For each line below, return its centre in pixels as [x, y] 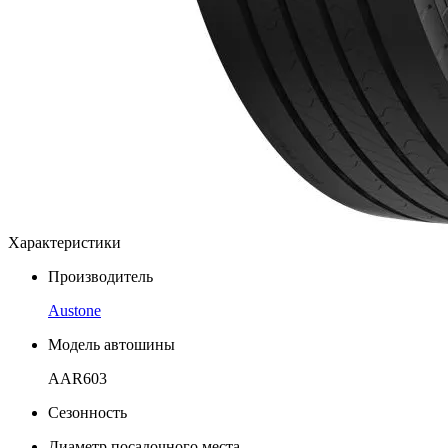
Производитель [100, 276]
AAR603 [77, 378]
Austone [74, 310]
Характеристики [64, 242]
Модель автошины [111, 344]
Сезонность [87, 412]
